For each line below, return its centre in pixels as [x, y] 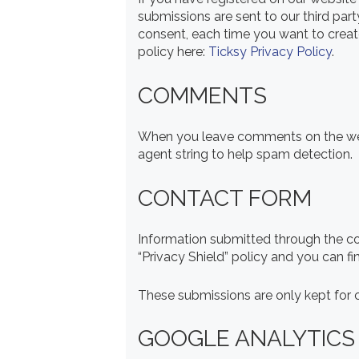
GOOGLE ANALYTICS [246, 339]
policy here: [173, 52]
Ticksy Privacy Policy [270, 52]
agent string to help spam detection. [245, 155]
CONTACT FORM [225, 198]
